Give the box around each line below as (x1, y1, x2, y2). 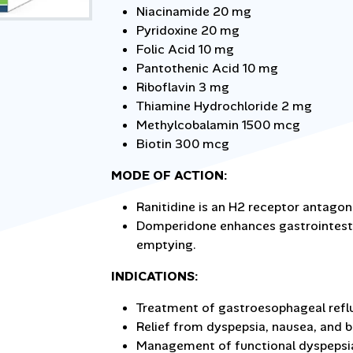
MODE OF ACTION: (111, 166, 227, 184)
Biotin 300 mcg (136, 135, 229, 152)
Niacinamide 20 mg (136, 2, 251, 20)
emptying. (136, 236, 196, 253)
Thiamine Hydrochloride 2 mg (136, 97, 312, 114)
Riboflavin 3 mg (136, 78, 229, 95)
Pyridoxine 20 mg (136, 21, 240, 39)
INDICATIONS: (111, 267, 198, 284)
